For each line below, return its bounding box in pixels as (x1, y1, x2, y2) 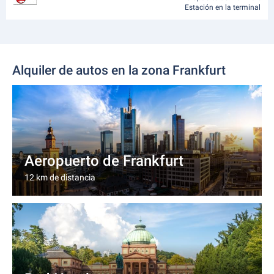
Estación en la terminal (185, 3, 261, 12)
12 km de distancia (24, 172, 95, 182)
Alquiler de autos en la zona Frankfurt (12, 63, 226, 78)
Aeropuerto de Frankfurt (24, 152, 183, 169)
